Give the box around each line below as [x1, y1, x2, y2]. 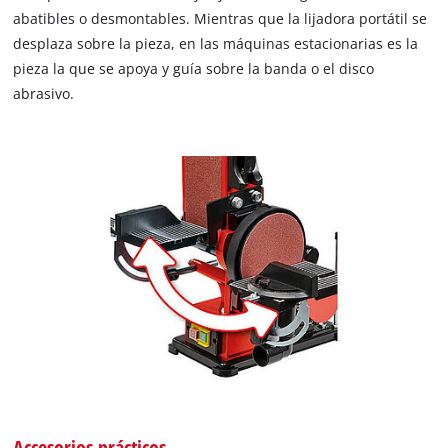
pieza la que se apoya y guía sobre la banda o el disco [13, 58, 375, 78]
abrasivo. [13, 83, 75, 103]
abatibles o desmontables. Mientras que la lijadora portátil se [13, 8, 428, 28]
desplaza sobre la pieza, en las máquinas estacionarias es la [13, 33, 419, 53]
